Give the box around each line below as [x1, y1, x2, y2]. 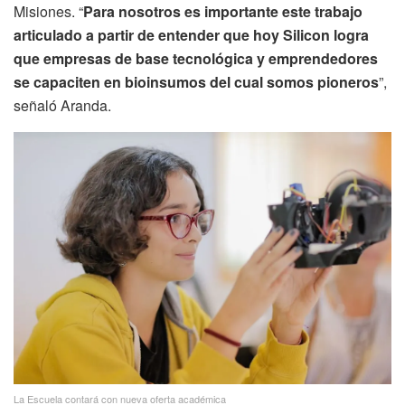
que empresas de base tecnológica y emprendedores [14, 48, 378, 70]
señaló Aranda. [14, 95, 111, 117]
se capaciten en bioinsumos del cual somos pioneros [14, 71, 379, 93]
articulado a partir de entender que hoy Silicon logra [14, 24, 369, 46]
